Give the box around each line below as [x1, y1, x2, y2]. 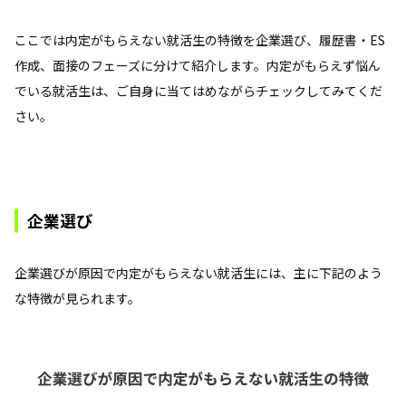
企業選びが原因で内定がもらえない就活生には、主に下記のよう [14, 263, 382, 282]
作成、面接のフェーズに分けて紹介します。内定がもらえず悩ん [14, 55, 381, 74]
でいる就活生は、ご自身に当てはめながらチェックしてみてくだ [14, 81, 382, 100]
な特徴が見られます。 [14, 288, 140, 307]
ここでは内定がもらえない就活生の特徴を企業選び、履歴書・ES [14, 30, 385, 49]
